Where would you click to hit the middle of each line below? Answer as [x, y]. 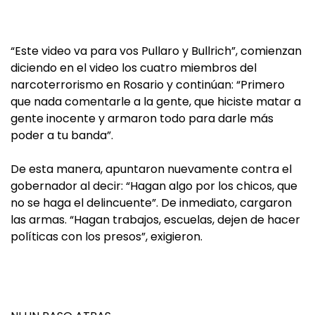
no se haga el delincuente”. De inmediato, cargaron [151, 202]
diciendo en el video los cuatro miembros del [134, 67]
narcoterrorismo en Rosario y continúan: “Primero [148, 84]
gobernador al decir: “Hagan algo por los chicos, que [154, 186]
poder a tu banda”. [62, 135]
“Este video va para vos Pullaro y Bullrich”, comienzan [156, 51]
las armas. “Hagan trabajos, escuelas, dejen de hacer [155, 219]
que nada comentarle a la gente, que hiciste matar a [156, 101]
